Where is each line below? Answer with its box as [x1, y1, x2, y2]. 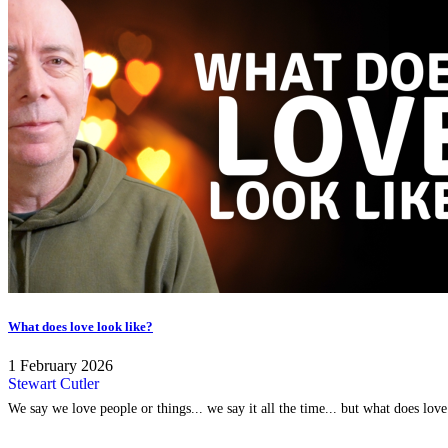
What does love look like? [8, 319, 153, 335]
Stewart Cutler [8, 375, 99, 393]
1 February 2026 [8, 357, 113, 375]
